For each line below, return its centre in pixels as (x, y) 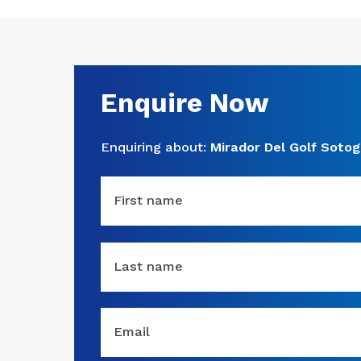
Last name (149, 266)
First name (149, 201)
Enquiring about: (155, 147)
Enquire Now (185, 103)
